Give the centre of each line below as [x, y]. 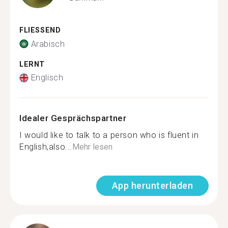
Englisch [47, 78]
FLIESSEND [37, 30]
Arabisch [48, 44]
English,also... [46, 147]
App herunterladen [152, 186]
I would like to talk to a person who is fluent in [109, 135]
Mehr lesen [92, 147]
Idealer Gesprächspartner [73, 118]
